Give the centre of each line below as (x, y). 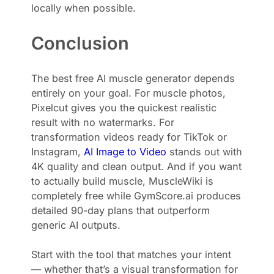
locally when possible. (84, 8)
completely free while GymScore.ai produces (136, 195)
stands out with (205, 151)
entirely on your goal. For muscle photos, (129, 93)
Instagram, (58, 151)
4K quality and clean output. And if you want (137, 166)
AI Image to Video (125, 151)
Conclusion (80, 43)
